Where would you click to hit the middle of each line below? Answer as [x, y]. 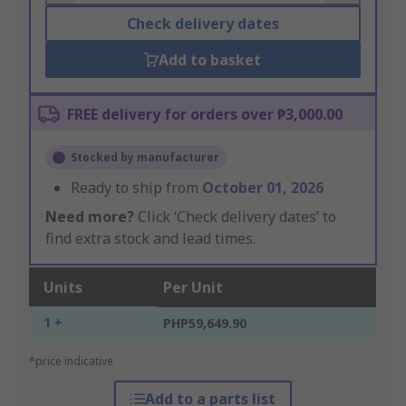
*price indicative [71, 362]
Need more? [90, 217]
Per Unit [193, 288]
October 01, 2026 [263, 188]
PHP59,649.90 [205, 324]
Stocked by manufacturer [145, 158]
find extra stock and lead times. [150, 239]
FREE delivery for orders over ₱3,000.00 [205, 115]
